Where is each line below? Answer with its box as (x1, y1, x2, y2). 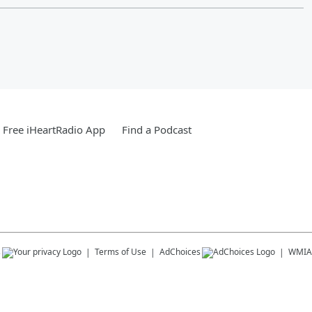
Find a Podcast (122, 122, 192, 136)
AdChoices (159, 245, 201, 258)
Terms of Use (95, 245, 146, 258)
